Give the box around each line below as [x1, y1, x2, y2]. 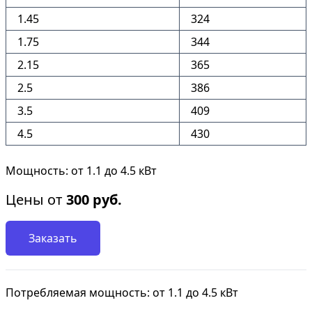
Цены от [6, 190, 66, 209]
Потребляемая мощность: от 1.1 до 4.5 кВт [6, 285, 238, 300]
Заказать [29, 231, 77, 246]
